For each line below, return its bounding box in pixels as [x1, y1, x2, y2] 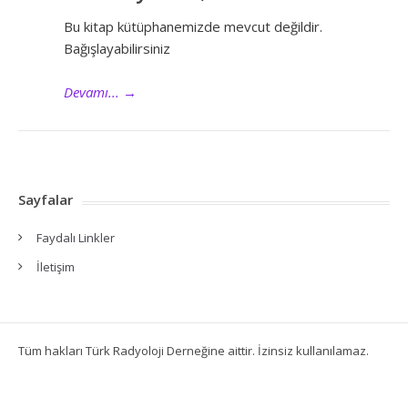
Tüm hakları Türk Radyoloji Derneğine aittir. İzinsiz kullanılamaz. [18, 342, 369, 359]
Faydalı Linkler [36, 229, 115, 246]
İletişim [36, 258, 75, 275]
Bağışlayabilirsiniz [64, 38, 170, 57]
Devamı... [64, 82, 119, 101]
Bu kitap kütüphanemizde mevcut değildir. [64, 16, 322, 36]
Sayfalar [18, 189, 73, 209]
